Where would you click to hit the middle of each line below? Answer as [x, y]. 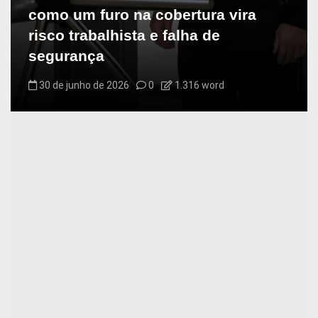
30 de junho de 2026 [84, 85]
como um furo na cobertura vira [142, 14]
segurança [66, 55]
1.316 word [198, 85]
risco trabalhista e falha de [124, 35]
